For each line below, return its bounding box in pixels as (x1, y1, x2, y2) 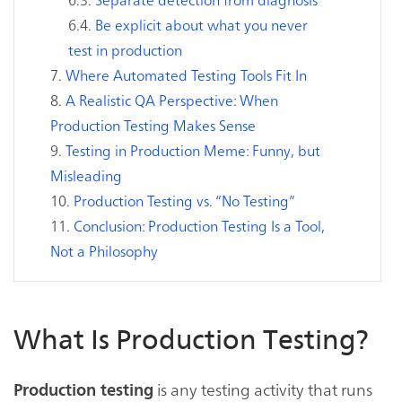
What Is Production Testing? (13, 322, 369, 356)
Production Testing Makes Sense (50, 114, 256, 135)
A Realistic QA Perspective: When (66, 89, 278, 109)
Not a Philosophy (50, 240, 158, 260)
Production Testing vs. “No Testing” (74, 189, 295, 210)
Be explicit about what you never (95, 13, 308, 34)
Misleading (50, 164, 122, 185)
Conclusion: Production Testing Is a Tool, (74, 214, 325, 235)
